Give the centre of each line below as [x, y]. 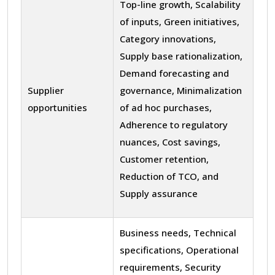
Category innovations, [168, 38]
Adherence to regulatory [174, 124]
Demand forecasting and [174, 73]
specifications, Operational [179, 250]
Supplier [46, 90]
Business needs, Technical [178, 232]
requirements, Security [170, 267]
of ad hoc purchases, [166, 107]
